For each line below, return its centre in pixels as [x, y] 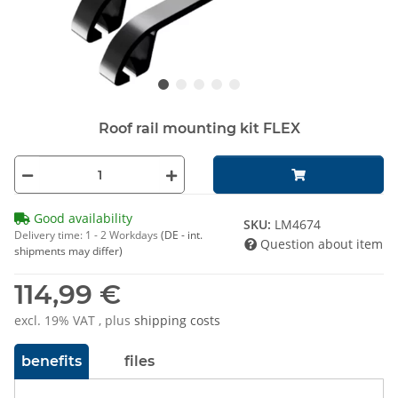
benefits [52, 362]
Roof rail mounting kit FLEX [199, 129]
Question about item [322, 244]
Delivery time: [50, 235]
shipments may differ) [68, 251]
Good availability [81, 219]
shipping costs [177, 321]
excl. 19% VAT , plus [74, 321]
